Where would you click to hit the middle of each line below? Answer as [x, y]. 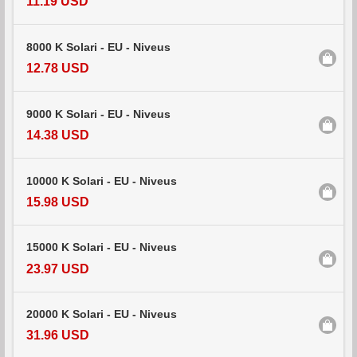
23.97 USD [58, 269]
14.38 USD [58, 135]
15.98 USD [58, 202]
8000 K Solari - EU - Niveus [98, 47]
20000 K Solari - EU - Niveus [102, 315]
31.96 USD [58, 335]
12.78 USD [58, 68]
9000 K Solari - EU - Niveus [98, 114]
